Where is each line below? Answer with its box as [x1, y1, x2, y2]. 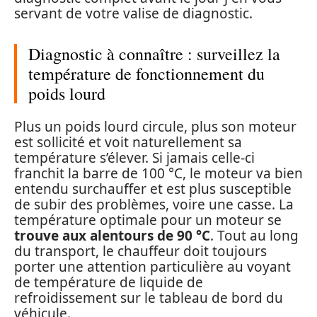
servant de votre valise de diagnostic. [14, 4, 253, 23]
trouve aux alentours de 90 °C [14, 226, 210, 246]
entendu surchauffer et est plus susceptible [14, 180, 292, 199]
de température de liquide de [14, 273, 203, 292]
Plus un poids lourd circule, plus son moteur [14, 117, 296, 137]
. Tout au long [210, 226, 299, 246]
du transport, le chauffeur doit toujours [14, 242, 267, 261]
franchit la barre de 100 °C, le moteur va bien [14, 164, 303, 183]
